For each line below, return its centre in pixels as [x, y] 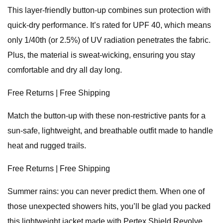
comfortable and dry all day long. [65, 70]
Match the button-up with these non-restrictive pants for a [107, 116]
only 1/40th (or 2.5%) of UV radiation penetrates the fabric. [109, 40]
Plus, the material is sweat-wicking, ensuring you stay [101, 55]
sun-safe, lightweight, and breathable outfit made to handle [110, 131]
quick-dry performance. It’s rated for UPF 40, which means [109, 25]
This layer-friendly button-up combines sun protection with [109, 10]
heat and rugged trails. [47, 146]
